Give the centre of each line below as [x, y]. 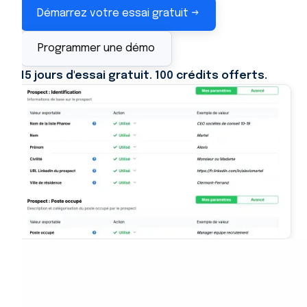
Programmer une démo [96, 49]
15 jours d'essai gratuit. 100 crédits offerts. [144, 75]
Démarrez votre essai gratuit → [118, 14]
